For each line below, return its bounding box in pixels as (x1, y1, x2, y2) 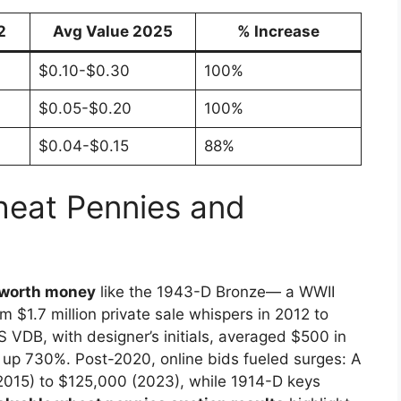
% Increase (237, 21, 320, 40)
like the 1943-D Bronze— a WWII (96, 283, 335, 302)
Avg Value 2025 (53, 21, 173, 40)
